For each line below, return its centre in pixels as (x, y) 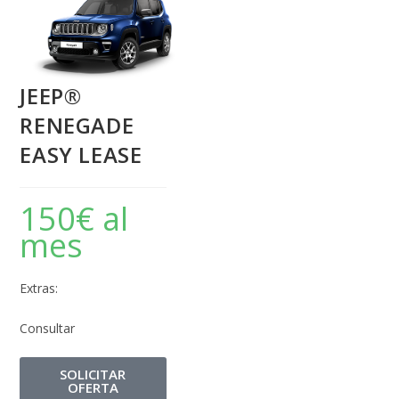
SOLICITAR (93, 375)
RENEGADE (77, 126)
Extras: (39, 289)
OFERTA (93, 388)
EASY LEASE (81, 155)
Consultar (48, 329)
